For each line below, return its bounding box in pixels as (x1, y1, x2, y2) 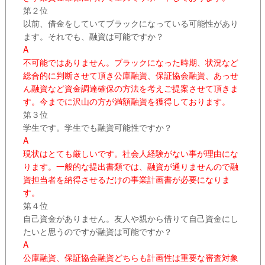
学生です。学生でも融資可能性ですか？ (22, 121, 172, 134)
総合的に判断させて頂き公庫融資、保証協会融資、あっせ (22, 69, 238, 82)
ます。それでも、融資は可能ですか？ (22, 30, 164, 43)
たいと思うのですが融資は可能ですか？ (22, 225, 172, 238)
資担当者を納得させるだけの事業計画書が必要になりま (22, 173, 230, 186)
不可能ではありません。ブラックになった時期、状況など (22, 56, 238, 69)
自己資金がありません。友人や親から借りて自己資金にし (22, 212, 238, 225)
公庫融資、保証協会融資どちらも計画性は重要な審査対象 (22, 251, 238, 264)
